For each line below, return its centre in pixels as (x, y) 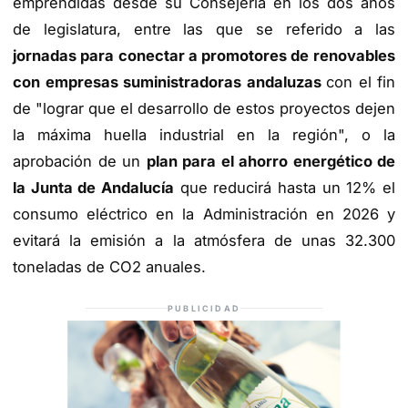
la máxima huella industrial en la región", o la (204, 135)
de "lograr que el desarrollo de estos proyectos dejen (204, 109)
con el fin (361, 82)
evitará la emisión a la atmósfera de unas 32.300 (204, 241)
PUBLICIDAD (204, 308)
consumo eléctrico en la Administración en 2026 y (204, 214)
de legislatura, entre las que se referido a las (204, 30)
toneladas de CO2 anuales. (109, 267)
